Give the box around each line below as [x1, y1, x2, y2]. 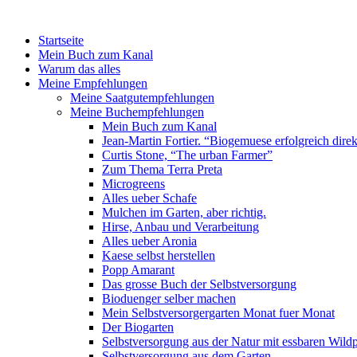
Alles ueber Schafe [102, 191, 197, 205]
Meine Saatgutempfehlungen [70, 91, 214, 104]
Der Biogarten [102, 320, 174, 334]
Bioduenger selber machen [102, 292, 236, 305]
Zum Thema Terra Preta [102, 163, 222, 176]
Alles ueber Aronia [102, 234, 197, 248]
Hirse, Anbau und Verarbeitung [102, 220, 259, 233]
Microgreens [102, 177, 165, 190]
